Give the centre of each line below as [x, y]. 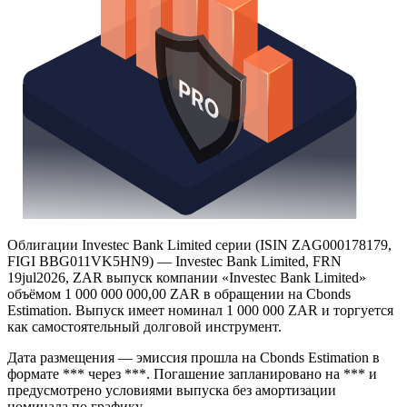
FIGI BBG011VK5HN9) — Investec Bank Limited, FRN [174, 323]
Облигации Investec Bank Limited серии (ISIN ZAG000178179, [199, 307]
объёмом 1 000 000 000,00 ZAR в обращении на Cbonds [179, 356]
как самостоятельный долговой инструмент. [144, 388]
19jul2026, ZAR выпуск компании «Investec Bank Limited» [187, 339]
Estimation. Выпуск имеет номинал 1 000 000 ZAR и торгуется [200, 372]
